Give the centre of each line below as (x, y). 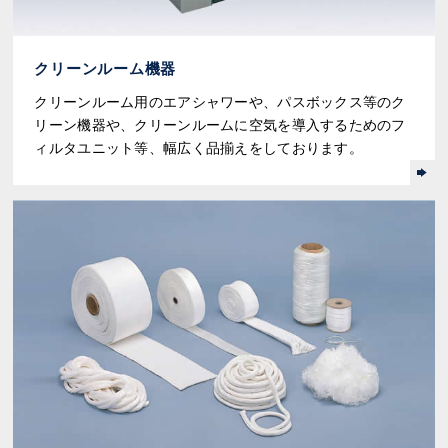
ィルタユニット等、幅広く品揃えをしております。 (198, 148)
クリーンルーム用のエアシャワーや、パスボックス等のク (220, 102)
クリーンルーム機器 (105, 69)
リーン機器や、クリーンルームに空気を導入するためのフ (220, 125)
